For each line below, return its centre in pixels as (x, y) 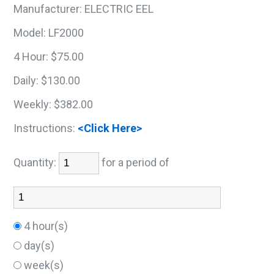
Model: (30, 33)
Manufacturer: (48, 9)
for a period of (138, 162)
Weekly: (33, 104)
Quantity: (36, 162)
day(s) (41, 246)
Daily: (26, 80)
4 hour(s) (47, 226)
